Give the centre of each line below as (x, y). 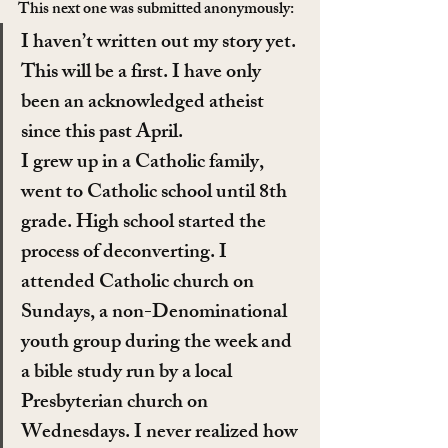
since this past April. (102, 133)
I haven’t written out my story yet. (160, 43)
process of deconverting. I (126, 253)
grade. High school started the (145, 223)
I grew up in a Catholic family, (144, 163)
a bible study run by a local (128, 373)
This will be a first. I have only (143, 73)
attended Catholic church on (139, 283)
